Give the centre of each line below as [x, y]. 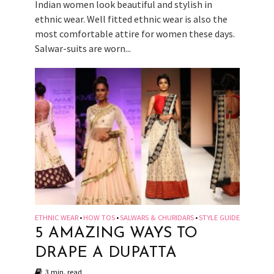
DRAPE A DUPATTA [106, 253]
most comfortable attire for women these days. [135, 34]
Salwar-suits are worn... [83, 49]
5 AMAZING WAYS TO [116, 233]
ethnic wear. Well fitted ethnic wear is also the [131, 19]
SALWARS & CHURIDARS [157, 217]
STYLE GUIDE [219, 217]
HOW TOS [99, 217]
